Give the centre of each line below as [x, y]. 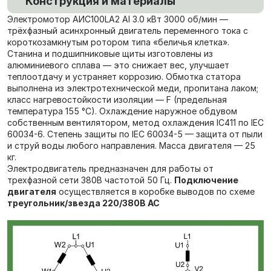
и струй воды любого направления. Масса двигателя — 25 [131, 145]
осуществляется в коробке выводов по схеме [155, 191]
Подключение [206, 180]
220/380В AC [131, 203]
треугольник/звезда [55, 203]
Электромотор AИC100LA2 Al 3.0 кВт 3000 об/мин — [118, 19]
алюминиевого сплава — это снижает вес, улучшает [118, 65]
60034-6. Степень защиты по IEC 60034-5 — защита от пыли [135, 134]
